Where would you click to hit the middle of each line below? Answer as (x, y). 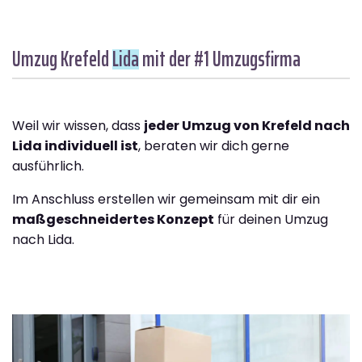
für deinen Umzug (271, 220)
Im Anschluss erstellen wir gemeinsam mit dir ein (166, 200)
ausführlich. (48, 166)
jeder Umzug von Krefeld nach (247, 126)
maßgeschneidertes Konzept (113, 220)
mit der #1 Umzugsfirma (220, 59)
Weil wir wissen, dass (78, 126)
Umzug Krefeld (62, 59)
